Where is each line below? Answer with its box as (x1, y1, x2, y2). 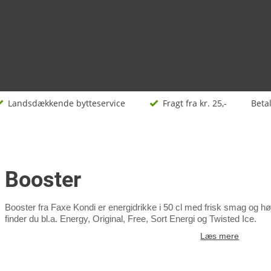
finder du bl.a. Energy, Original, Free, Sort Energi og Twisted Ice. (4, 214, 256, 224)
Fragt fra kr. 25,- (162, 97, 227, 109)
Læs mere (200, 231, 240, 241)
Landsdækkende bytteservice (7, 97, 125, 109)
